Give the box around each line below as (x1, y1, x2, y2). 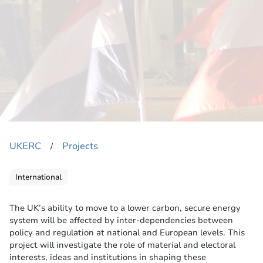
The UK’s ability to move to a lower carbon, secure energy (9, 202, 241, 214)
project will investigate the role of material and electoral (9, 239, 235, 251)
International (15, 172, 62, 183)
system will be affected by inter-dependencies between (9, 214, 233, 227)
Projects (62, 140, 98, 153)
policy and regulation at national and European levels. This (9, 227, 245, 239)
